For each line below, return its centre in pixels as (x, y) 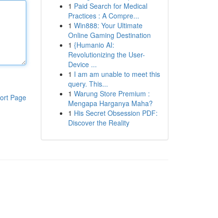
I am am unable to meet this (117, 74)
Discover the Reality (99, 123)
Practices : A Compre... (103, 16)
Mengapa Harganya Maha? (110, 103)
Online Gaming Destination (109, 35)
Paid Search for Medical (110, 6)
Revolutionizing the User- (106, 54)
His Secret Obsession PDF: (116, 113)
